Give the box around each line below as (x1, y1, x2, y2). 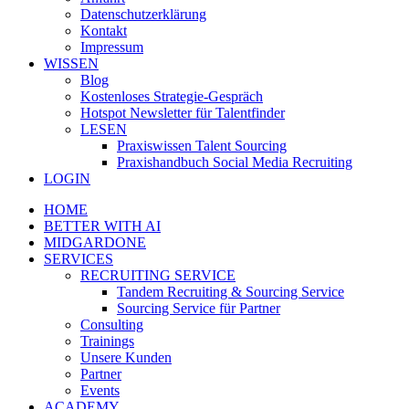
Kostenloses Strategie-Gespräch (80, 89, 263, 104)
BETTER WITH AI (44, 218, 161, 234)
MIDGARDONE (44, 235, 146, 250)
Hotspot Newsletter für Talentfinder (80, 105, 285, 121)
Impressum (80, 39, 143, 55)
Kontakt (80, 23, 127, 38)
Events (80, 383, 120, 398)
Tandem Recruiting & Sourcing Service (117, 284, 344, 299)
